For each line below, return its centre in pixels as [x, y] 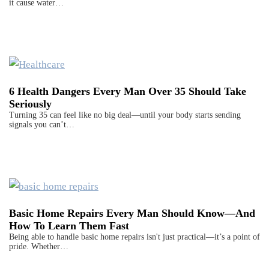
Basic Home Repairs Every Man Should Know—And [132, 213]
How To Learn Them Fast [69, 226]
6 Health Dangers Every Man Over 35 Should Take [128, 92]
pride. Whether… [39, 247]
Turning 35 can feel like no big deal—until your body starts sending [125, 115]
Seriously [30, 104]
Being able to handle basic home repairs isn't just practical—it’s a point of [134, 237]
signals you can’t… [42, 125]
